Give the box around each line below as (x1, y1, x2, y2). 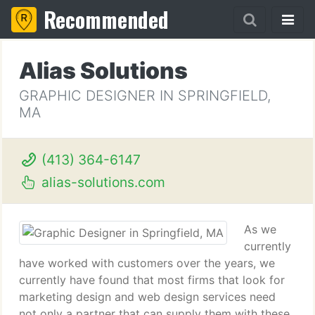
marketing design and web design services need (19, 290, 276, 304)
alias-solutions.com (37, 174, 165, 191)
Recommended (44, 4, 169, 35)
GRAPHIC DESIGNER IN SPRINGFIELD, (19, 87, 271, 104)
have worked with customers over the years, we (19, 256, 275, 270)
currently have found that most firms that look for (19, 273, 285, 287)
